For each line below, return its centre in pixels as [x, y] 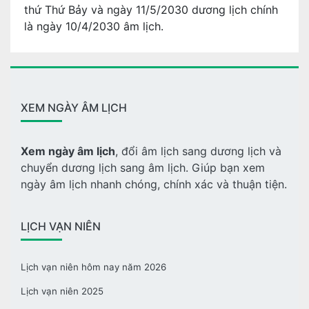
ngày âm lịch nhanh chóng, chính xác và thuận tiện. [154, 184]
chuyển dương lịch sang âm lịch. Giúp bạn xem [143, 168]
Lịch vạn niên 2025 [62, 291]
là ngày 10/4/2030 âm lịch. [94, 26]
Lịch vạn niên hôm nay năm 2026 [93, 267]
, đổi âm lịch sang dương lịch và [198, 151]
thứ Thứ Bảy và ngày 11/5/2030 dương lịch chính [151, 10]
